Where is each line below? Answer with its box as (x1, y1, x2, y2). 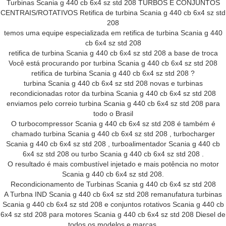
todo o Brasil (93, 109, 133, 118)
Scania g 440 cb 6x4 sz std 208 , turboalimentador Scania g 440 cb (6, 140, 220, 148)
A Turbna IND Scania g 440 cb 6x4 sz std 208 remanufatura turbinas (4, 190, 222, 198)
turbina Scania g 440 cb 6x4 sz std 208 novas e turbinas (23, 79, 203, 87)
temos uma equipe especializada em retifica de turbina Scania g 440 (4, 29, 222, 37)
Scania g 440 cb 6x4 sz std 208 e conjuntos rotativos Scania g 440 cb (2, 200, 224, 208)
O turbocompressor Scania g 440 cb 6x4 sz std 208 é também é (11, 120, 215, 128)
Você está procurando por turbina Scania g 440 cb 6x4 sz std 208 (9, 59, 217, 67)
